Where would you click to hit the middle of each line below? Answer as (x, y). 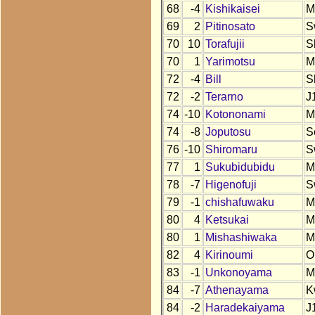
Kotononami (235, 115)
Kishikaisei (232, 9)
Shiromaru (231, 150)
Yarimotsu (230, 62)
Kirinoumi (229, 255)
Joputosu (228, 132)
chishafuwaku (239, 202)
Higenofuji (231, 185)
